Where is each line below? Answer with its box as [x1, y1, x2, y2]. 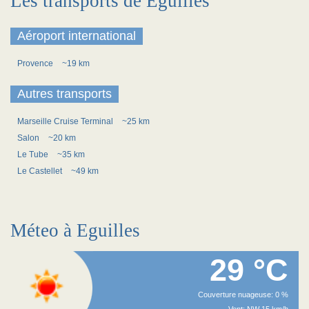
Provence [17, 59, 55, 68]
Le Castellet [17, 166, 64, 176]
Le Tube [17, 150, 50, 159]
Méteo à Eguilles [10, 220, 140, 241]
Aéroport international [17, 29, 136, 43]
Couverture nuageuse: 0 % [198, 290, 288, 299]
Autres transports [17, 87, 112, 101]
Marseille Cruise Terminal [17, 117, 115, 126]
